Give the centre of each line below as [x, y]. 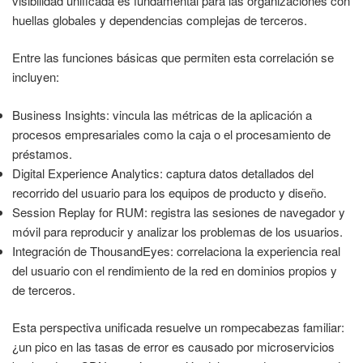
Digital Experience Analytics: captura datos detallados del [163, 173]
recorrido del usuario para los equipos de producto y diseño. [169, 192]
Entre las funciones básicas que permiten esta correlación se [173, 58]
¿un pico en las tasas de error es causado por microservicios [173, 347]
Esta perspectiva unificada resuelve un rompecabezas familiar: [178, 327]
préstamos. [42, 153]
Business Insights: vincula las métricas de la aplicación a [162, 114]
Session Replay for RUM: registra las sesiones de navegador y [179, 211]
